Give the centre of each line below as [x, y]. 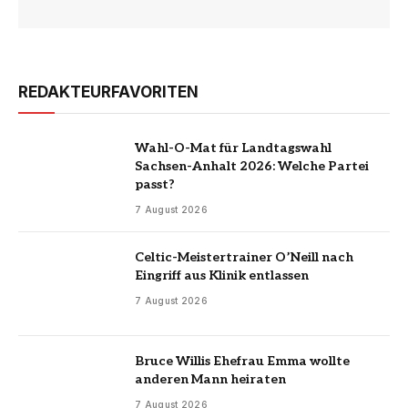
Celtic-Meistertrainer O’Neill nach [244, 257]
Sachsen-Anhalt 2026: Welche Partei [252, 166]
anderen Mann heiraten [210, 380]
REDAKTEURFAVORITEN [108, 92]
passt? [155, 184]
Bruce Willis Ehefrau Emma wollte [242, 362]
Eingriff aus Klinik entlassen [222, 275]
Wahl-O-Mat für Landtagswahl [233, 148]
